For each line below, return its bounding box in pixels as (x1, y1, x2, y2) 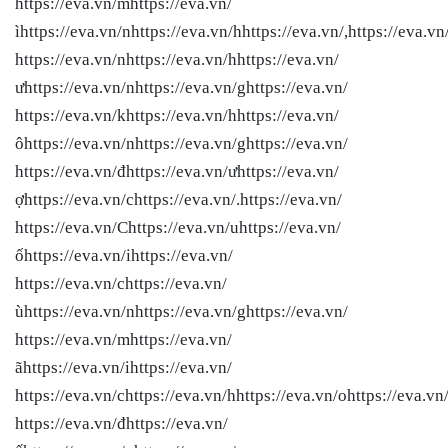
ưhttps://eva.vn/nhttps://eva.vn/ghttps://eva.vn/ (15, 77, 348, 97)
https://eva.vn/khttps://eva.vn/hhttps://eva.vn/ (15, 105, 339, 125)
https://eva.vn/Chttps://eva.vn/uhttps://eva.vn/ (15, 217, 341, 237)
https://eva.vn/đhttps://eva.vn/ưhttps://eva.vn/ (15, 161, 339, 181)
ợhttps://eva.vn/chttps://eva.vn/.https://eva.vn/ (15, 189, 342, 209)
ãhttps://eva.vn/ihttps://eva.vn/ (15, 357, 232, 377)
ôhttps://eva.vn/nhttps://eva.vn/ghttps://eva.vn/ (15, 133, 348, 153)
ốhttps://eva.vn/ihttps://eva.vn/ (15, 245, 233, 265)
